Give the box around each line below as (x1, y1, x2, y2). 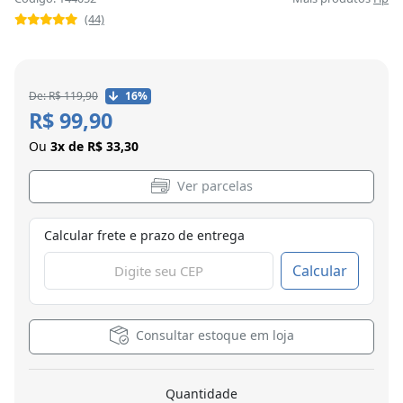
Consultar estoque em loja (135, 326, 294, 344)
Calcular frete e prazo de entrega (44, 226, 245, 244)
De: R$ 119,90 (29, 88, 98, 104)
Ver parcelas (173, 177, 253, 195)
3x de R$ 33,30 (50, 138, 139, 156)
